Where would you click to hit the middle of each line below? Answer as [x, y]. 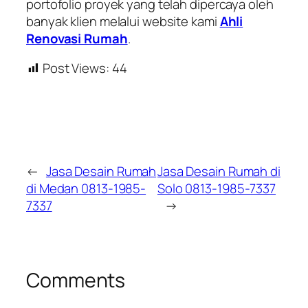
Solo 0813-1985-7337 [217, 188]
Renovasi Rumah [77, 38]
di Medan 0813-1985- [86, 188]
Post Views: [76, 68]
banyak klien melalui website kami [123, 21]
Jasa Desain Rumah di [219, 171]
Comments [76, 280]
